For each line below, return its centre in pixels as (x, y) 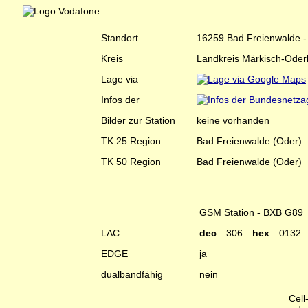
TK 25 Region (131, 141)
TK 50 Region (131, 162)
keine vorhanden (233, 120)
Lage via (120, 79)
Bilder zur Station (138, 120)
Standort (120, 38)
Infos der (120, 100)
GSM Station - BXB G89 (251, 212)
